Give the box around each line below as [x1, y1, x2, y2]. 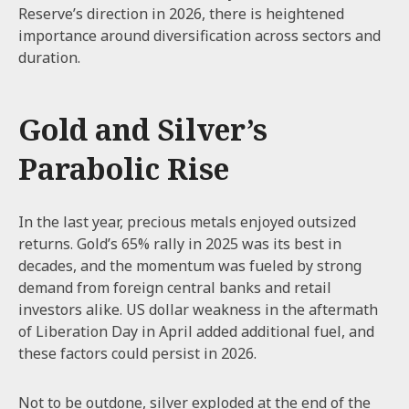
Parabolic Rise [18, 148, 229, 188]
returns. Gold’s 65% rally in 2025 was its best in [18, 233, 341, 254]
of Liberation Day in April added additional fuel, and [18, 320, 374, 341]
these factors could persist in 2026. [18, 342, 260, 363]
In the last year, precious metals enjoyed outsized [18, 211, 356, 232]
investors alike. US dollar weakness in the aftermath [18, 299, 378, 320]
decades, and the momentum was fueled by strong [18, 255, 362, 276]
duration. [18, 47, 80, 68]
